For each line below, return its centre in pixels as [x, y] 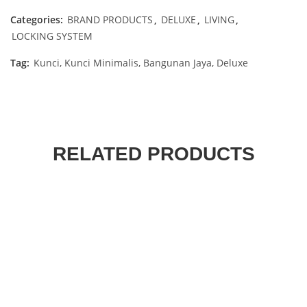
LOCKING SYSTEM [52, 36]
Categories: [38, 20]
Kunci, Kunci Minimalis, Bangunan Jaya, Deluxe [141, 63]
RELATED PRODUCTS [153, 154]
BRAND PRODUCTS [110, 20]
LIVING [219, 20]
